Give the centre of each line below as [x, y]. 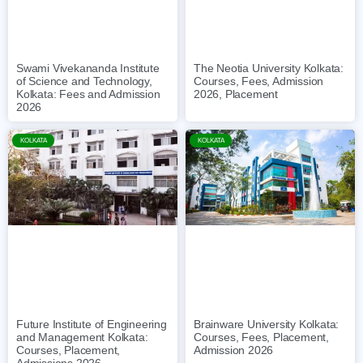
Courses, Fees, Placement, [262, 337]
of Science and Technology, [84, 81]
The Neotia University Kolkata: [269, 68]
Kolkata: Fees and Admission [88, 94]
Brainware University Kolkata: [267, 325]
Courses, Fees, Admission [259, 81]
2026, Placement [236, 94]
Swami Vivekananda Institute [88, 68]
